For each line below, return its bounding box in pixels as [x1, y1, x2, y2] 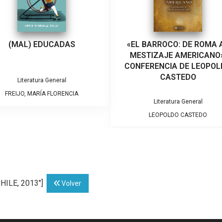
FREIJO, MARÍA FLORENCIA [5, 90, 78, 98]
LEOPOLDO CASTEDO [149, 111, 207, 119]
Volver [60, 179, 81, 188]
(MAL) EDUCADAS [8, 40, 75, 50]
